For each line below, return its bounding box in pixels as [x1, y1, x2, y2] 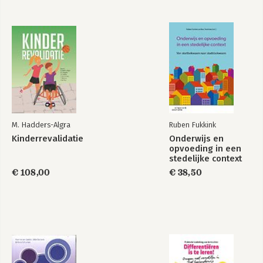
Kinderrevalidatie [12, 133, 83, 144]
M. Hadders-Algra [12, 120, 70, 129]
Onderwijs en [169, 133, 224, 144]
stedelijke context [169, 153, 242, 164]
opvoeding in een [169, 143, 241, 154]
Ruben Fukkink [169, 120, 216, 129]
